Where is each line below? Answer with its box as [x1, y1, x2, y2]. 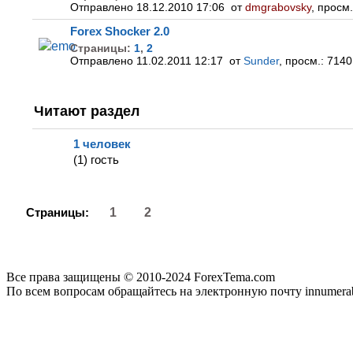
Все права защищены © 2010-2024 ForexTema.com [6, 270, 275, 284]
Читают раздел [34, 103, 139, 119]
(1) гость [73, 154, 119, 166]
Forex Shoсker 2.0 [70, 24, 169, 38]
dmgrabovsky [245, 2, 311, 13]
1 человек [73, 137, 131, 150]
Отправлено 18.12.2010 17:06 [70, 2, 231, 13]
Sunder [243, 55, 279, 67]
